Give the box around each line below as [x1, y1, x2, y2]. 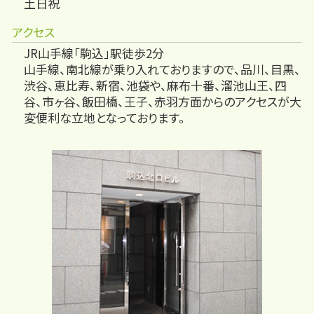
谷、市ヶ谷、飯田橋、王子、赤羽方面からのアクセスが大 [24, 93, 301, 111]
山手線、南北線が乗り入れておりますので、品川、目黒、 [24, 60, 301, 78]
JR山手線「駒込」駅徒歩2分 [24, 44, 164, 62]
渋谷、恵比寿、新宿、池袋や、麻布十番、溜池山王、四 [24, 76, 287, 95]
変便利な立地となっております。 [24, 109, 185, 127]
